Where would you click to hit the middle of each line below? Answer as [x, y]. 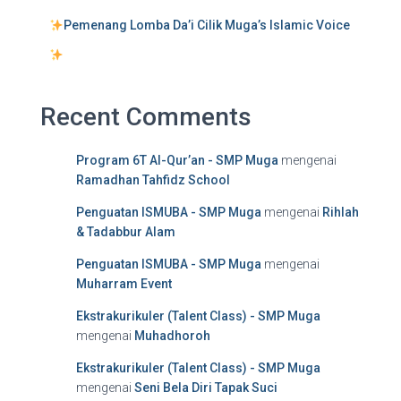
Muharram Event [124, 284]
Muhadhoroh [172, 336]
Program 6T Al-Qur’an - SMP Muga [177, 161]
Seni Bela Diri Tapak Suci [206, 388]
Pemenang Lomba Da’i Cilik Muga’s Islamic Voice [206, 26]
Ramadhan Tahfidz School [153, 180]
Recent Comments [146, 117]
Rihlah [341, 213]
